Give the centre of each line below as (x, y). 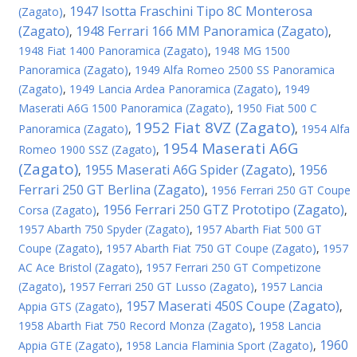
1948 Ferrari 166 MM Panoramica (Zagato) (202, 31)
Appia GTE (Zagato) (69, 345)
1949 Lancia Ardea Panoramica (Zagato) (174, 89)
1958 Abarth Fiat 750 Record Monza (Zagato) (135, 326)
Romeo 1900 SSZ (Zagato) (87, 149)
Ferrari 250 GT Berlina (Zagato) (112, 190)
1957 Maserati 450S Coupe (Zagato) (233, 306)
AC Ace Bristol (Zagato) (79, 267)
